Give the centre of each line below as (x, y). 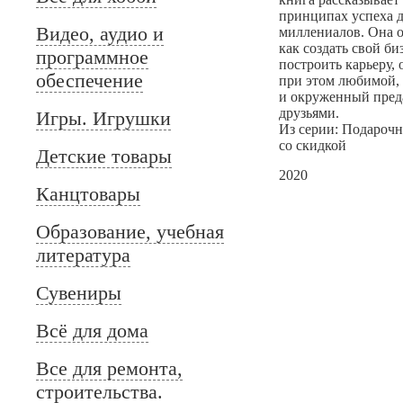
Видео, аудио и (100, 34)
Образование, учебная (130, 232)
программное (92, 57)
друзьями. (309, 113)
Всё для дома (92, 331)
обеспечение (90, 81)
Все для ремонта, (109, 368)
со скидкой (313, 145)
